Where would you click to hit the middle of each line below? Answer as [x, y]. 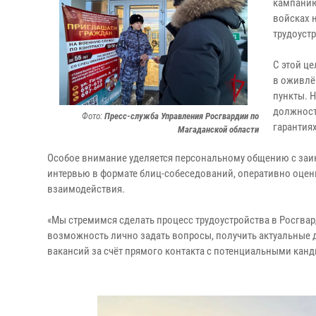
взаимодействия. [86, 189]
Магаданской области [218, 129]
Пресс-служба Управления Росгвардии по [182, 116]
